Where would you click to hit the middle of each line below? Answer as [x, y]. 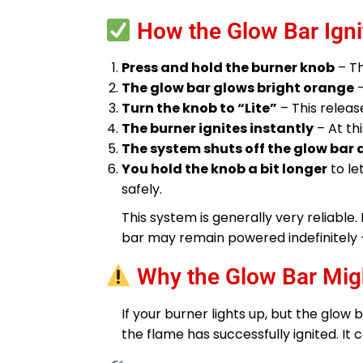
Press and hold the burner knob [228, 68]
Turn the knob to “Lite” [199, 109]
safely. [142, 190]
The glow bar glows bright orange [238, 88]
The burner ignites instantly [218, 129]
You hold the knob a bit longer [224, 169]
